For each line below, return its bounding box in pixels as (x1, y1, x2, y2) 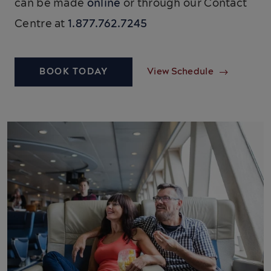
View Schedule (147, 65, 214, 79)
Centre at (15, 16, 68, 32)
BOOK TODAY (39, 65, 108, 79)
